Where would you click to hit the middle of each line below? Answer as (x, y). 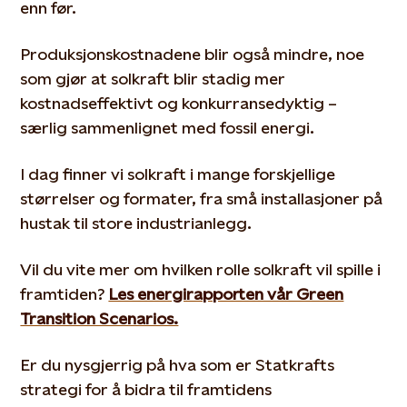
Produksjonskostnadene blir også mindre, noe (193, 54)
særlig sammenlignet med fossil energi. (168, 128)
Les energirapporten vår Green (226, 294)
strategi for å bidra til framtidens (146, 389)
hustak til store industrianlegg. (138, 223)
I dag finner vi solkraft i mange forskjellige (178, 174)
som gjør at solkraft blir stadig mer (153, 79)
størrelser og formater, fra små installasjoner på (202, 199)
